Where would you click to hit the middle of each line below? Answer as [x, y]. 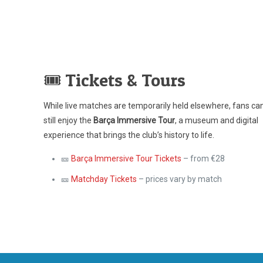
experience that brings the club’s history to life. [129, 135]
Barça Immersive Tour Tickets [127, 159]
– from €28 [203, 159]
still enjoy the [69, 120]
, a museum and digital [217, 120]
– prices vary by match [180, 179]
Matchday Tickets [104, 179]
